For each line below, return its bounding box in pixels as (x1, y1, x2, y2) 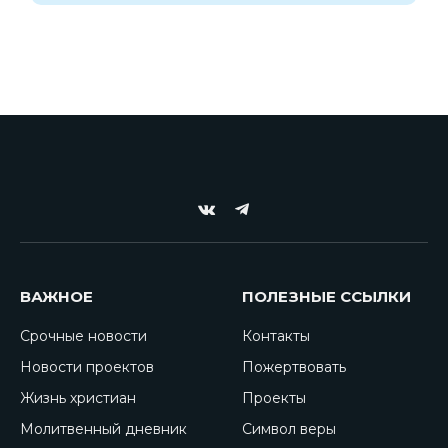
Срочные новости (20, 327, 147, 345)
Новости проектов (20, 358, 154, 376)
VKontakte (204, 209, 280, 227)
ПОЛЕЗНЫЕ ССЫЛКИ (242, 287, 411, 306)
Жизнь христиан (20, 389, 136, 407)
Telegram (240, 209, 306, 227)
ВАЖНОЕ (20, 287, 93, 306)
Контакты (242, 327, 310, 345)
